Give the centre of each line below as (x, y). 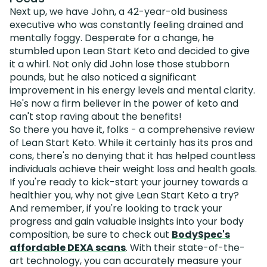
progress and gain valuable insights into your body (127, 221)
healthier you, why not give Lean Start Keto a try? (124, 195)
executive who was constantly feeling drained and (126, 24)
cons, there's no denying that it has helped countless (133, 156)
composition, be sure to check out (91, 234)
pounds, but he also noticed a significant (103, 77)
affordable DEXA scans (68, 247)
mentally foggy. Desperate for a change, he (112, 38)
